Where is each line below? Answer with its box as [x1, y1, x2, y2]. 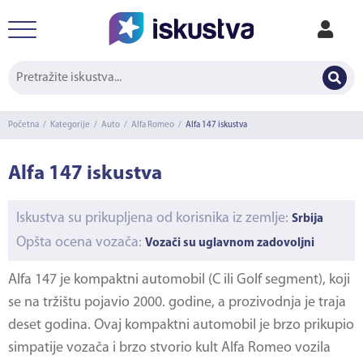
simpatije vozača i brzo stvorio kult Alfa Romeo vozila [8, 340, 331, 356]
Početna [8, 121, 39, 130]
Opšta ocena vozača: [16, 235, 145, 250]
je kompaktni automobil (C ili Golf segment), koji [57, 272, 350, 288]
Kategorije [50, 121, 90, 130]
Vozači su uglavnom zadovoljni [145, 237, 317, 250]
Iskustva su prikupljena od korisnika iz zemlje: [16, 211, 292, 226]
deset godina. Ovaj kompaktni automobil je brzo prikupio [8, 318, 354, 333]
